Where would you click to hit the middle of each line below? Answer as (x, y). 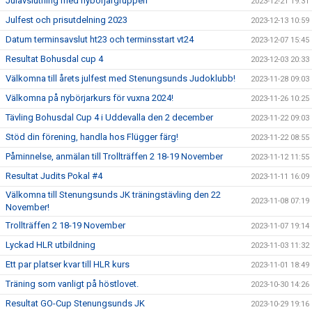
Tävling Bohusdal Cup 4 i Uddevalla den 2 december (109, 117)
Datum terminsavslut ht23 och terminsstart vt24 (100, 39)
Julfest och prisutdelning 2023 (67, 19)
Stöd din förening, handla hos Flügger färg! (92, 136)
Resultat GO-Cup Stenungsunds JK (75, 303)
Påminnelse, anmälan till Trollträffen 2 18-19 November (114, 156)
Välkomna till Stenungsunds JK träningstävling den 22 (113, 194)
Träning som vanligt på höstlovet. (72, 283)
